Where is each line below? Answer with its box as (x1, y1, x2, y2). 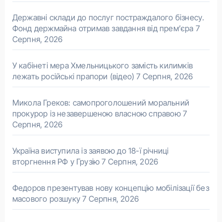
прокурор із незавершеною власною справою (12, 109, 181, 119)
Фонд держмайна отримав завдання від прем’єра (12, 23, 194, 34)
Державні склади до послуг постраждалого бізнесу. (12, 12, 205, 23)
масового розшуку (12, 194, 80, 204)
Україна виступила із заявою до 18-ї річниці (12, 146, 169, 156)
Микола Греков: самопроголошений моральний (12, 98, 189, 108)
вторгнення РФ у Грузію (12, 157, 100, 167)
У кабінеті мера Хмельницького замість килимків (12, 60, 193, 71)
